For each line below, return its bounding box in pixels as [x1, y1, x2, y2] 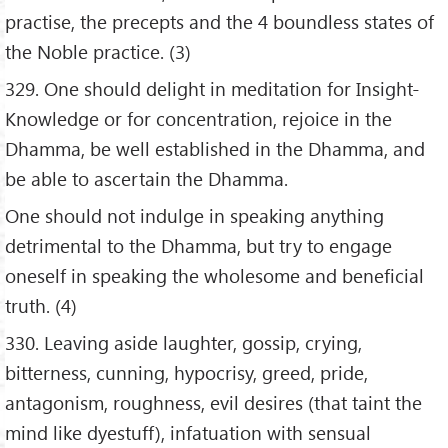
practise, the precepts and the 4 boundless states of [5, 9, 434, 35]
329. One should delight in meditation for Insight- [5, 76, 420, 102]
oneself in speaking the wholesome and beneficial [5, 263, 424, 289]
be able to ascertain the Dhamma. [5, 166, 288, 192]
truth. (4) [5, 293, 77, 319]
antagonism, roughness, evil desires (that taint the [5, 390, 422, 415]
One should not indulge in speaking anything [5, 203, 384, 229]
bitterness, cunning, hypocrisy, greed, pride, [5, 360, 368, 385]
